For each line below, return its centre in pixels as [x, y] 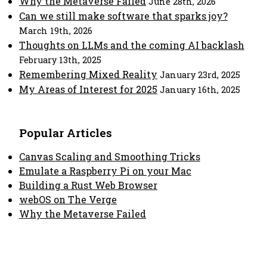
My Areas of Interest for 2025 [88, 89]
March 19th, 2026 [56, 31]
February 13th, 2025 [60, 60]
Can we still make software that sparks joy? [123, 16]
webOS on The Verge [68, 199]
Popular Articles [66, 133]
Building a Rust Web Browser [88, 185]
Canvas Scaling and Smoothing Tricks [110, 156]
